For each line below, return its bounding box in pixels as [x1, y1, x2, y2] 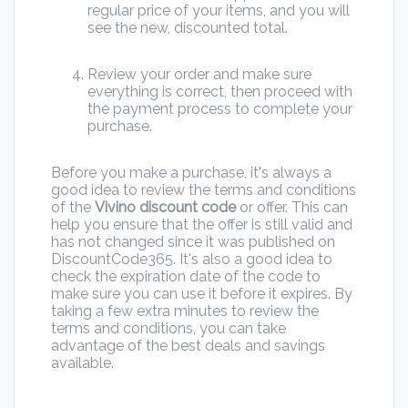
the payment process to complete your [87, 100, 352, 118]
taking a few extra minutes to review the [51, 302, 319, 321]
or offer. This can [236, 199, 348, 217]
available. [51, 354, 114, 372]
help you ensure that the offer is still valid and [51, 216, 352, 234]
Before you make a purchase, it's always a [51, 164, 331, 182]
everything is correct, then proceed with [87, 83, 352, 101]
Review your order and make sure [87, 66, 311, 84]
